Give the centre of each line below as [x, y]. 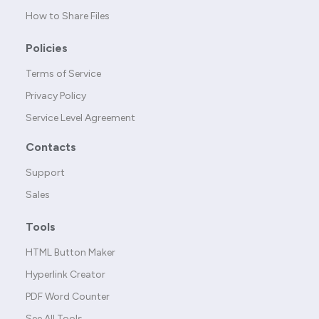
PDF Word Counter [68, 297]
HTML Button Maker [70, 253]
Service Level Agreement [80, 118]
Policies [47, 48]
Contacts [51, 147]
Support [45, 173]
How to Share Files [68, 16]
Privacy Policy [56, 96]
